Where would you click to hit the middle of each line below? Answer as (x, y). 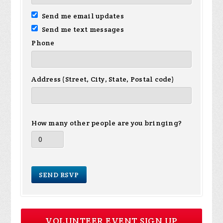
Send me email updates (82, 16)
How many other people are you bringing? (107, 123)
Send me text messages (82, 29)
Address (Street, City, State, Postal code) (103, 79)
